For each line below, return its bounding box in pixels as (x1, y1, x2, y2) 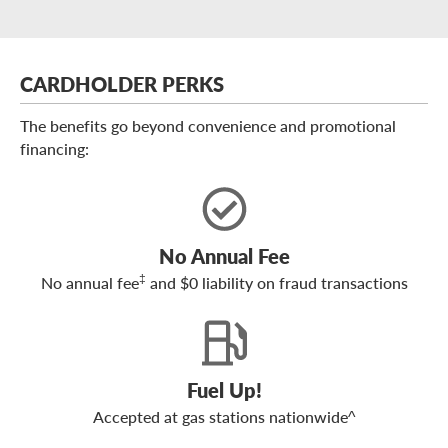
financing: (20, 137, 89, 161)
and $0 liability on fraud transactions (145, 271, 408, 295)
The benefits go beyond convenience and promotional (20, 114, 396, 138)
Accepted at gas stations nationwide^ (92, 405, 356, 429)
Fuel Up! (186, 376, 262, 405)
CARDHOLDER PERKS (20, 70, 224, 99)
